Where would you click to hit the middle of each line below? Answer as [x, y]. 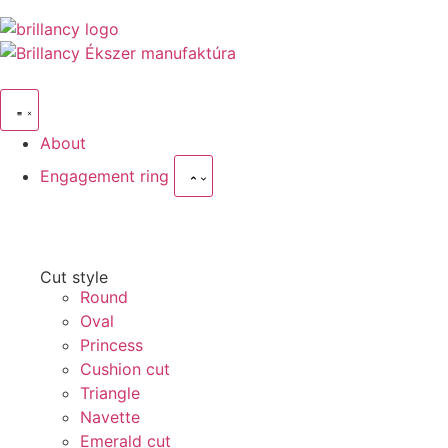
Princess [111, 345]
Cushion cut [125, 369]
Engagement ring [107, 175]
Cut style [74, 277]
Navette [110, 417]
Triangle [110, 393]
